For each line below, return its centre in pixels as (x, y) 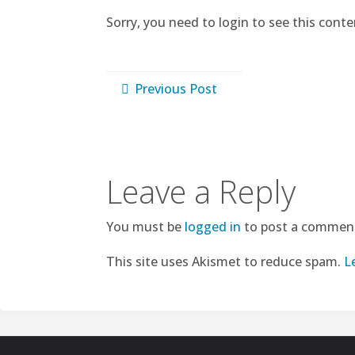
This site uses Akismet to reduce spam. (225, 262)
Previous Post (176, 89)
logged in (213, 227)
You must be (146, 227)
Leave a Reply (201, 192)
